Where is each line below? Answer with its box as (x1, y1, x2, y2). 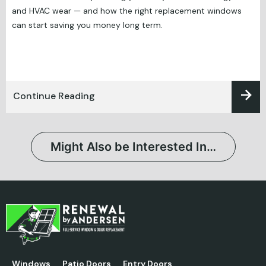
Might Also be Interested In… (50, 140, 216, 154)
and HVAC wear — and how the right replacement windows (12, 5, 242, 16)
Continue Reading (13, 89, 95, 102)
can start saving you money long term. (12, 20, 163, 30)
